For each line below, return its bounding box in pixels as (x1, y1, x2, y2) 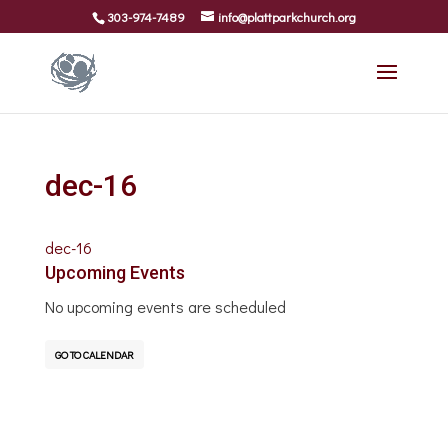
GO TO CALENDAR (54, 347, 134, 362)
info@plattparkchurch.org (217, 7, 356, 25)
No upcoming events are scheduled (44, 296, 286, 317)
